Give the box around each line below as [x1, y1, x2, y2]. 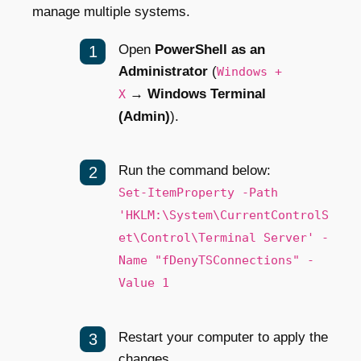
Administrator [118, 63, 208, 79]
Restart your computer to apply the [118, 329, 328, 345]
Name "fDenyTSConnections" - [118, 252, 314, 268]
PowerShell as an [155, 41, 265, 57]
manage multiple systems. [32, 3, 194, 19]
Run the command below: [118, 162, 271, 178]
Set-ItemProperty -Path [118, 185, 278, 200]
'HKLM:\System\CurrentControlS [118, 207, 329, 222]
